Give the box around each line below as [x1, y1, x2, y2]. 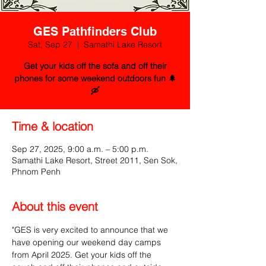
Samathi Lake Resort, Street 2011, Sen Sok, [12, 155, 178, 166]
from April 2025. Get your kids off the [12, 249, 154, 260]
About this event [12, 199, 98, 214]
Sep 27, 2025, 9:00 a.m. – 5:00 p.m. [12, 144, 148, 154]
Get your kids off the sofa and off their [23, 61, 167, 71]
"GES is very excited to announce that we [12, 224, 170, 235]
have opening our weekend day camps [12, 237, 163, 248]
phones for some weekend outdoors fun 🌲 [14, 73, 176, 84]
